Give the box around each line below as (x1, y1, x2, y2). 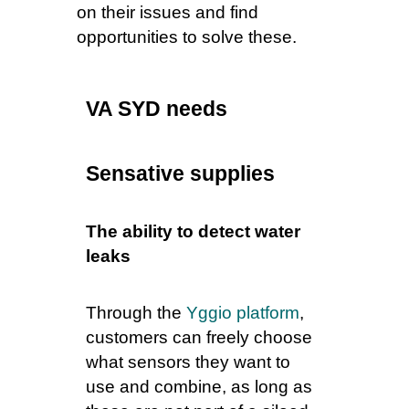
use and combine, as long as (86, 376, 312, 396)
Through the (86, 302, 186, 322)
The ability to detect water (86, 222, 300, 242)
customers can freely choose (86, 327, 312, 347)
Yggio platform (186, 302, 299, 322)
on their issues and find (77, 2, 258, 22)
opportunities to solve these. (77, 26, 297, 47)
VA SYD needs (86, 97, 227, 121)
